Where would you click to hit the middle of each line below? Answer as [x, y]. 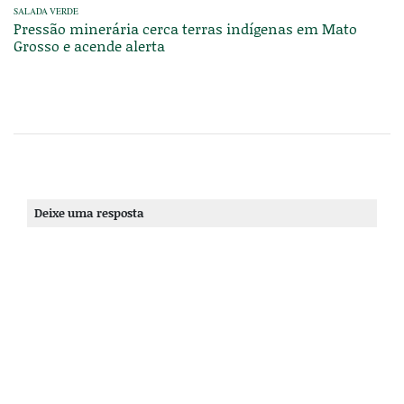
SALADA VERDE [46, 11]
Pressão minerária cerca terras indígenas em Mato [185, 28]
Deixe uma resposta [89, 212]
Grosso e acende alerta [89, 45]
